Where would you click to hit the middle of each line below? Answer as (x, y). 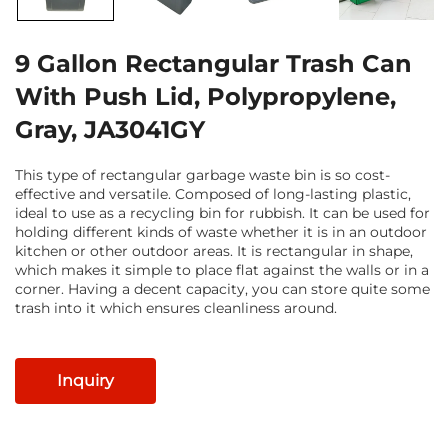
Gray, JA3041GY (110, 129)
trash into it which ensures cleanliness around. (176, 307)
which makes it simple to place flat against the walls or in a (222, 269)
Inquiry (85, 380)
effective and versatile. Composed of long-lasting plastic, (213, 193)
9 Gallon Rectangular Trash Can (213, 63)
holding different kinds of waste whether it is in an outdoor (221, 231)
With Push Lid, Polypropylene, (205, 96)
